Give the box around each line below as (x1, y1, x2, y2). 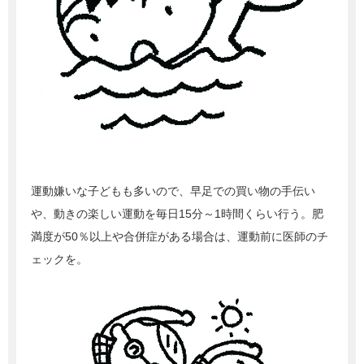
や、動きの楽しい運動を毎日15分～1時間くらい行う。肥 (31, 207, 323, 221)
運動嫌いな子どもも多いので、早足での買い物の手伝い (31, 184, 315, 198)
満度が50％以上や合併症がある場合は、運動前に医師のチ (31, 230, 328, 244)
